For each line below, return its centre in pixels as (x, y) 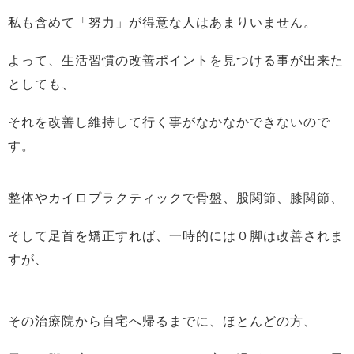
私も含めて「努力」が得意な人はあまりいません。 (162, 23)
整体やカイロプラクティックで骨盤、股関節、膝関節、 (176, 198)
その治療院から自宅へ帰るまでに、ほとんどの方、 (162, 321)
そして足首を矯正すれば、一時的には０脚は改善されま (176, 236)
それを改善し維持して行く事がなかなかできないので (169, 122)
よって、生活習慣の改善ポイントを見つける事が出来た (176, 60)
